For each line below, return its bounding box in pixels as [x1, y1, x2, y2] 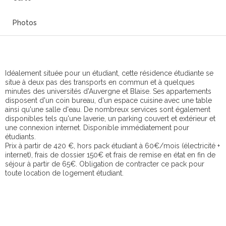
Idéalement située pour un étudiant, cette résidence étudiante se [5, 69, 213, 77]
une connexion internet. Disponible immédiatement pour [5, 123, 189, 132]
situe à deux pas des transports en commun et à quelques [5, 78, 195, 86]
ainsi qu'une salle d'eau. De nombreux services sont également [5, 105, 210, 114]
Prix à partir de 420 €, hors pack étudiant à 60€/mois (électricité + [5, 141, 220, 150]
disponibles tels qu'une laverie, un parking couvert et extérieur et [5, 114, 215, 123]
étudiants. [5, 132, 36, 141]
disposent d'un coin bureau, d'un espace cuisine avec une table [5, 96, 212, 104]
